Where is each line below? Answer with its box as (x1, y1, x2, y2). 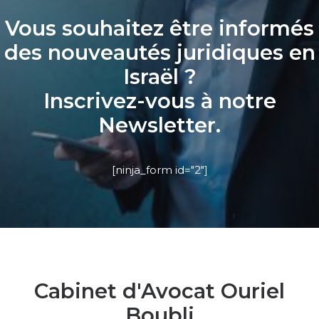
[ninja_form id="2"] (111, 163, 208, 177)
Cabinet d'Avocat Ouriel (34, 278, 285, 303)
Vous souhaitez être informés (5, 16, 314, 41)
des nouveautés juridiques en (4, 40, 315, 65)
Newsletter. (98, 113, 221, 137)
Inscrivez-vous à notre (43, 88, 276, 113)
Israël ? (122, 64, 197, 89)
